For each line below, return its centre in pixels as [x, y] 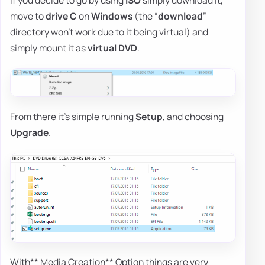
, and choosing [193, 117]
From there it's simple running [73, 117]
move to [28, 16]
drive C [61, 16]
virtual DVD [112, 48]
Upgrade [29, 133]
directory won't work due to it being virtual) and [109, 32]
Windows [112, 16]
